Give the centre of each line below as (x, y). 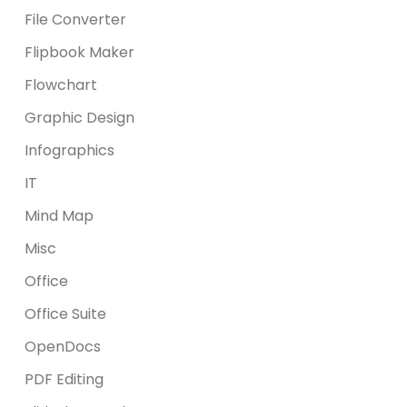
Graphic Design (80, 118)
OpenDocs (63, 347)
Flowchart (61, 85)
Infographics (70, 151)
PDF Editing (65, 380)
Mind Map (60, 216)
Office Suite (66, 314)
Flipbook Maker (80, 53)
